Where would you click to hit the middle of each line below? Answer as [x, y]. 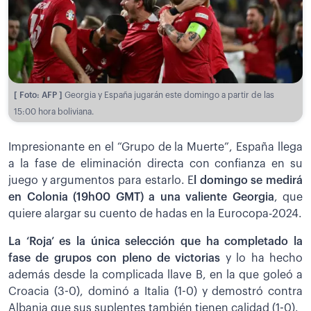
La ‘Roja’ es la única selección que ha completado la [155, 241]
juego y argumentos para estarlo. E [101, 180]
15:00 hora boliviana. [54, 111]
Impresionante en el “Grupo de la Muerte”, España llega [155, 147]
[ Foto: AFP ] [39, 95]
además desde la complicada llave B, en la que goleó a [155, 275]
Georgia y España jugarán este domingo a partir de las [169, 95]
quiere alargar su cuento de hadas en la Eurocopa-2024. [155, 213]
